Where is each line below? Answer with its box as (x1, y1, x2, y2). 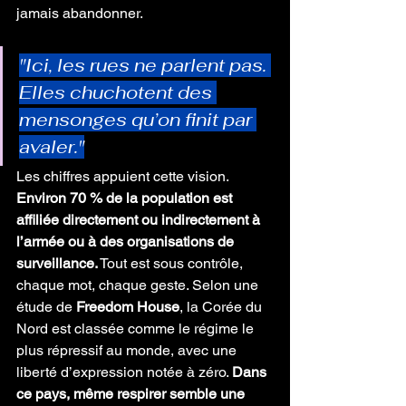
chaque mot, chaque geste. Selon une (16, 276, 262, 294)
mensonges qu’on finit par (19, 108, 256, 131)
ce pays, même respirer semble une (16, 385, 248, 402)
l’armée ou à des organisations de (16, 233, 237, 250)
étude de (16, 298, 76, 315)
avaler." (19, 135, 84, 159)
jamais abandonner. (16, 5, 143, 22)
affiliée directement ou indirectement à (16, 211, 264, 228)
